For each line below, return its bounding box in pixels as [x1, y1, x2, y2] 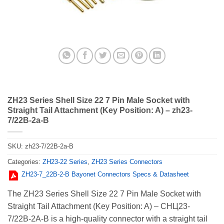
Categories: [7, 157, 42, 165]
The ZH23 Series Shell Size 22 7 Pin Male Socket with [7, 189, 201, 198]
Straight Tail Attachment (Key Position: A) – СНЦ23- [7, 202, 190, 211]
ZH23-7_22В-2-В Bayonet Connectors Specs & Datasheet [21, 170, 189, 178]
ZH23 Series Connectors [91, 157, 162, 165]
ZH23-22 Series [42, 157, 87, 165]
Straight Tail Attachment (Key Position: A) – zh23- [7, 106, 192, 115]
